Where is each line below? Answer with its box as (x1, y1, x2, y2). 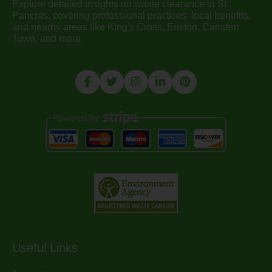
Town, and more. (12, 33, 83, 44)
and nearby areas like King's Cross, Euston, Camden (12, 22, 239, 33)
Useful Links (12, 241, 78, 255)
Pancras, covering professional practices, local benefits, (12, 10, 251, 21)
